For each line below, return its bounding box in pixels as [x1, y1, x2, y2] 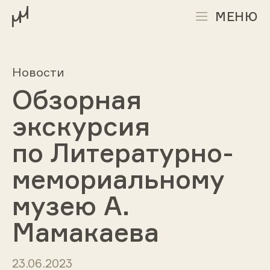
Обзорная [11, 83, 142, 116]
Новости [11, 64, 64, 80]
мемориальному [11, 163, 225, 195]
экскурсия [11, 110, 150, 142]
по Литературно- [11, 136, 233, 169]
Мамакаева [11, 216, 159, 248]
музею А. [11, 189, 130, 222]
